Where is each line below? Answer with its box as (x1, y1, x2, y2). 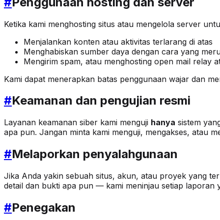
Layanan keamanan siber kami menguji (4, 117, 151, 128)
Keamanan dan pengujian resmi (12, 93, 191, 108)
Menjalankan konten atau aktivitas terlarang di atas (24, 36, 213, 47)
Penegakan (12, 200, 76, 215)
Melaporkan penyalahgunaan (12, 147, 178, 162)
